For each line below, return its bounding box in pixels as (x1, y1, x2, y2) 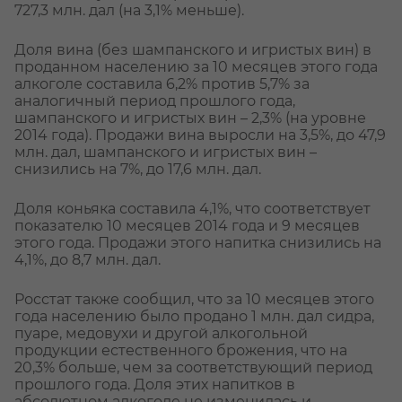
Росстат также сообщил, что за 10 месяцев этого (14, 291, 374, 309)
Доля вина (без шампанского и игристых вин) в (14, 41, 371, 59)
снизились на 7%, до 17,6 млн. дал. (14, 161, 261, 179)
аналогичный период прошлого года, (14, 92, 295, 110)
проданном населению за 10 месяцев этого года (14, 58, 378, 76)
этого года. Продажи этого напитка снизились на (14, 234, 381, 252)
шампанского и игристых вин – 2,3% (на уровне (14, 109, 366, 127)
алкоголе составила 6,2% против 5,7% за (14, 75, 310, 93)
